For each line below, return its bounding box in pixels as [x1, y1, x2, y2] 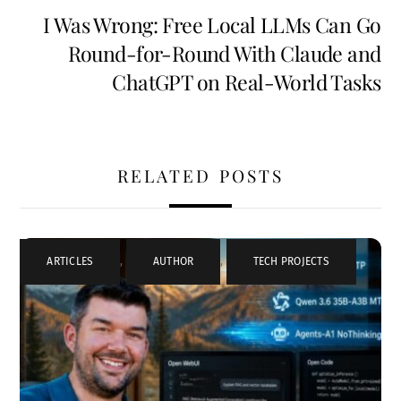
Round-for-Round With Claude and [67, 38, 381, 67]
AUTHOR [152, 254, 194, 268]
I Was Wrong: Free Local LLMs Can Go [42, 10, 381, 38]
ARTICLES [47, 254, 94, 268]
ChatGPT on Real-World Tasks [112, 67, 381, 96]
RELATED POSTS [117, 163, 284, 187]
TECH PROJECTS [252, 254, 329, 268]
